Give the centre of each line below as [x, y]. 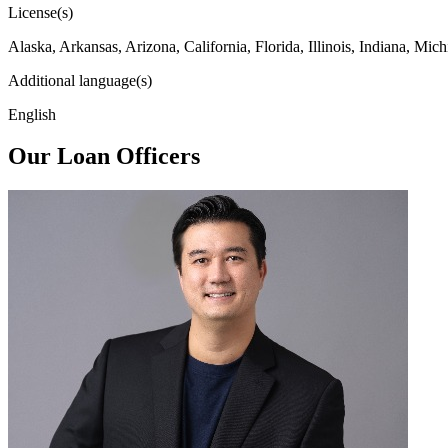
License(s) [40, 12]
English [32, 114]
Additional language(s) [80, 80]
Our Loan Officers [104, 156]
